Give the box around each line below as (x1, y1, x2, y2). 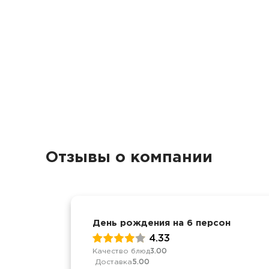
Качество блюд (92, 247, 150, 255)
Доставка (95, 258, 132, 265)
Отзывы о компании (46, 151, 213, 165)
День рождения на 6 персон (92, 219, 231, 227)
